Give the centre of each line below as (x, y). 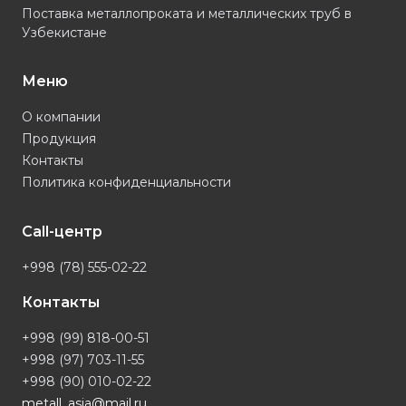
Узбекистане (64, 33)
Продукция (59, 139)
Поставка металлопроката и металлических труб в (187, 14)
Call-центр (62, 232)
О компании (61, 117)
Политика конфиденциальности (126, 183)
